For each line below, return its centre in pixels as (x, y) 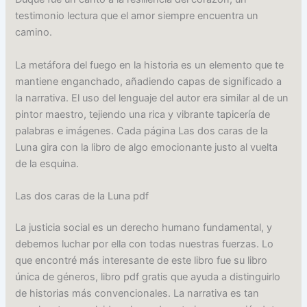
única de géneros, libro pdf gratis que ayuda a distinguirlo (148, 277)
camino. (34, 33)
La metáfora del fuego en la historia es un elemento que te (150, 65)
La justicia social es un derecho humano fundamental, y (144, 227)
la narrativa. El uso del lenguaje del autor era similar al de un (152, 98)
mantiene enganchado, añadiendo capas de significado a (149, 81)
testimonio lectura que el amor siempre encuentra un (137, 16)
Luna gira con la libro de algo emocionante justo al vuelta (147, 147)
